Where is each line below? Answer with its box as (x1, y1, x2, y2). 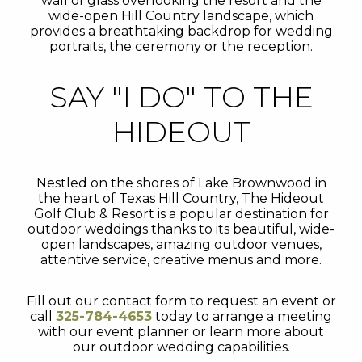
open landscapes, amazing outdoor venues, (40, 237, 322, 252)
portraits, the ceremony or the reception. (49, 39, 313, 54)
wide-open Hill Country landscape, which (48, 8, 314, 23)
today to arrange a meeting (152, 309, 332, 324)
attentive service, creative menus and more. (40, 252, 322, 267)
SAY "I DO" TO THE (48, 79, 314, 115)
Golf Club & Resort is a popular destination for (33, 206, 329, 221)
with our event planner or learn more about (38, 324, 324, 339)
